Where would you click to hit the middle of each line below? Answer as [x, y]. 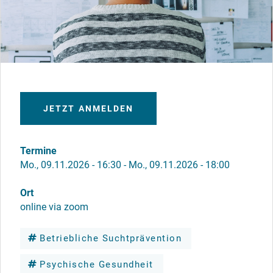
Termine [38, 151]
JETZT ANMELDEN [89, 109]
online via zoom [54, 207]
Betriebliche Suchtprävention [111, 239]
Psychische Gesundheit [97, 265]
